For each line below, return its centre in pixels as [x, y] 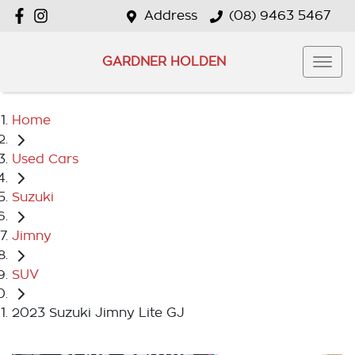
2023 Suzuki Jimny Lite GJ [98, 313]
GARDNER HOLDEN [164, 61]
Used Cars [45, 159]
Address [171, 16]
